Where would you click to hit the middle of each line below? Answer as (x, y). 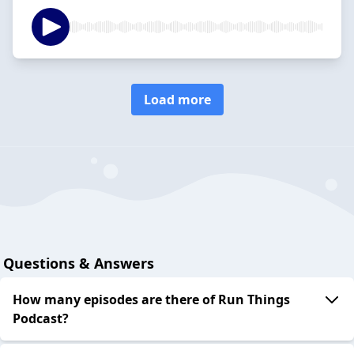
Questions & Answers (79, 264)
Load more (177, 99)
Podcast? (41, 319)
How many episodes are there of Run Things (151, 300)
